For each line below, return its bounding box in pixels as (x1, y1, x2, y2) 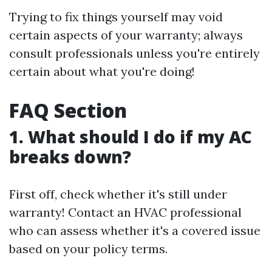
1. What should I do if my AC (9, 124, 252, 148)
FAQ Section (9, 97, 127, 123)
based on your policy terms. (9, 240, 168, 256)
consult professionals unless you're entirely (9, 45, 260, 61)
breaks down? (9, 144, 131, 168)
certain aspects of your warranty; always (9, 27, 243, 42)
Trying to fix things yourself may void (9, 8, 223, 24)
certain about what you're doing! (9, 63, 195, 79)
